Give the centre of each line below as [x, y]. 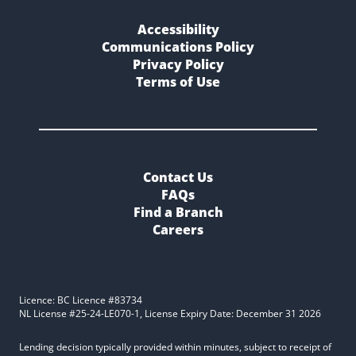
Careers [178, 230]
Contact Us [178, 177]
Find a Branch [178, 212]
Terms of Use [178, 82]
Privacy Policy [178, 64]
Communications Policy [178, 47]
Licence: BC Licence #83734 [81, 300]
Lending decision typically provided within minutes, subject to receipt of [175, 347]
